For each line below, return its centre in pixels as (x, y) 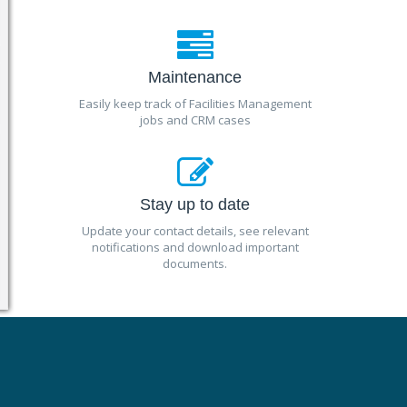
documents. (195, 263)
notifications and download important (195, 247)
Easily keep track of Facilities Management (195, 104)
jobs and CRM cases (195, 120)
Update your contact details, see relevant (195, 231)
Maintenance (195, 77)
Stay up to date (195, 204)
